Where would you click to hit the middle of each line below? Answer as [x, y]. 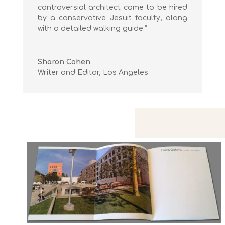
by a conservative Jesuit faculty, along [113, 18]
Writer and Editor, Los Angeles [93, 72]
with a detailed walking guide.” [92, 28]
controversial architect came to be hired [113, 7]
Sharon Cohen [64, 62]
